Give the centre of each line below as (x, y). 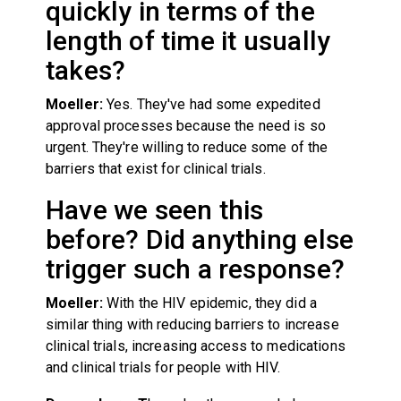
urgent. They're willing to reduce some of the (187, 147)
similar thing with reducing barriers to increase (192, 324)
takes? (85, 70)
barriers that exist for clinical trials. (155, 168)
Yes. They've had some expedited (211, 104)
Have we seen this (154, 209)
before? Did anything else (200, 239)
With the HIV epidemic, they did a (209, 303)
